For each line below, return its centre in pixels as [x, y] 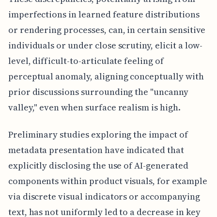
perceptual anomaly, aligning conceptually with [106, 77]
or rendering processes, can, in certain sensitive [107, 30]
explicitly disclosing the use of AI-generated [98, 166]
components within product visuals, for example [108, 181]
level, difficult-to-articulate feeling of [86, 61]
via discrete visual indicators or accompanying [104, 197]
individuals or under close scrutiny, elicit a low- [105, 46]
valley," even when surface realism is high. [94, 108]
